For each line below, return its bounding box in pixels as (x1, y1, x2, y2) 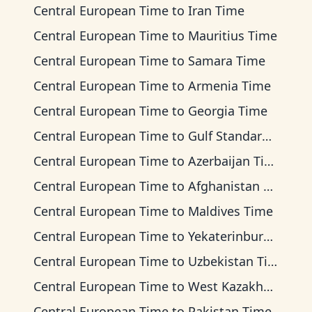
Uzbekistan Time (188, 253, 267, 270)
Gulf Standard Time (188, 127, 262, 144)
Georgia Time (188, 102, 267, 119)
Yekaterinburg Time (188, 228, 263, 244)
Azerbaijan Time (188, 153, 264, 169)
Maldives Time (188, 203, 273, 219)
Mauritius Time (188, 27, 277, 44)
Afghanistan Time (188, 178, 263, 194)
